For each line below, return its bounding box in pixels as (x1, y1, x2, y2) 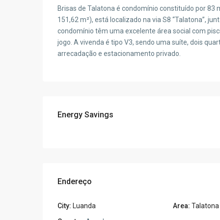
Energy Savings (57, 110, 113, 120)
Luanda (73, 202, 96, 210)
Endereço (57, 177, 92, 187)
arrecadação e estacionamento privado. (57, 50, 181, 58)
